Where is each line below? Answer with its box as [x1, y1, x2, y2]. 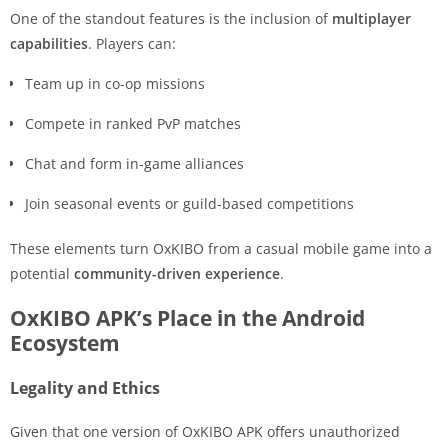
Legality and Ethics [10, 376, 160, 399]
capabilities [10, 33, 88, 53]
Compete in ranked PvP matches [25, 113, 241, 133]
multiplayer [332, 8, 411, 28]
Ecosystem [10, 328, 120, 357]
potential [10, 263, 74, 283]
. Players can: [88, 33, 176, 53]
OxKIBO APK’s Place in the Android [10, 303, 365, 332]
